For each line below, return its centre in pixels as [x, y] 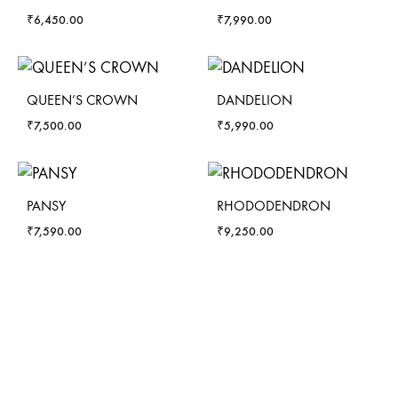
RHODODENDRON [274, 206]
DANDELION [255, 100]
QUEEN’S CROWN [82, 100]
